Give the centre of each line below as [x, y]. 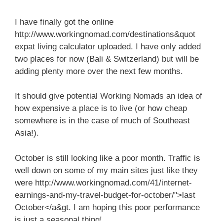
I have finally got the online [64, 22]
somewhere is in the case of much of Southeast [102, 121]
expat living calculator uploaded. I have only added [108, 46]
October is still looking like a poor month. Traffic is [108, 158]
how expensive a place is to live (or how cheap [101, 108]
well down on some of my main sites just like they [106, 170]
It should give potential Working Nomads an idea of [109, 96]
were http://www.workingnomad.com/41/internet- [103, 183]
